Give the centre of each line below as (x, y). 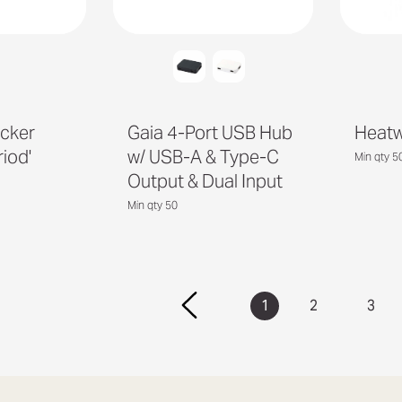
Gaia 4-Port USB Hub (210, 132)
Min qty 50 (152, 205)
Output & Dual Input (205, 181)
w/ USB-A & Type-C (203, 157)
